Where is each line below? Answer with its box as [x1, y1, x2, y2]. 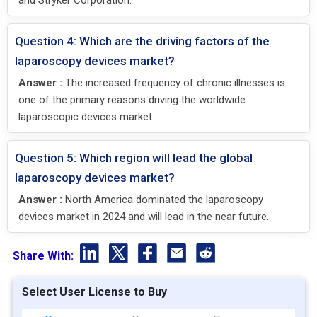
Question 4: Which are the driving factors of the [15, 34, 270, 49]
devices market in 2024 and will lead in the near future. [18, 210, 269, 224]
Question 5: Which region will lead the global [15, 151, 253, 166]
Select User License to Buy [21, 285, 167, 299]
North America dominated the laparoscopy [62, 193, 263, 207]
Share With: [12, 248, 76, 263]
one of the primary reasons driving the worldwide [18, 93, 246, 107]
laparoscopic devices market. [18, 110, 154, 124]
